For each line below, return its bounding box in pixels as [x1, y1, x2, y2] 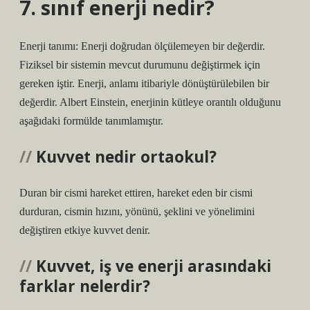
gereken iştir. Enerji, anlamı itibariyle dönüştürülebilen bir [19, 77, 269, 89]
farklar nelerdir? [19, 275, 150, 297]
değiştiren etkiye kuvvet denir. [19, 224, 150, 236]
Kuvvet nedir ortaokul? [36, 146, 217, 167]
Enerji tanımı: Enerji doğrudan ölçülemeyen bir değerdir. [19, 40, 265, 52]
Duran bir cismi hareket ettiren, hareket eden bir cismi [19, 187, 253, 199]
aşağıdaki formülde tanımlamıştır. [19, 115, 163, 127]
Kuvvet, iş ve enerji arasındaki [36, 255, 271, 277]
